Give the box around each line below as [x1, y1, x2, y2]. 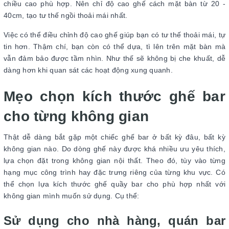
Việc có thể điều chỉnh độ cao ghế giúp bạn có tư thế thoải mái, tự [4, 30, 225, 39]
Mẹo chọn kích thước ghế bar [4, 88, 225, 104]
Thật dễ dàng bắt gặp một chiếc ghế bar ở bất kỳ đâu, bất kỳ [4, 132, 225, 141]
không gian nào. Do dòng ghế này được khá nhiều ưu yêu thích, [4, 144, 225, 153]
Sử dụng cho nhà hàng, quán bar [4, 213, 225, 227]
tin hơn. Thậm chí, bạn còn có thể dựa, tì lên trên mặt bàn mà [4, 42, 225, 51]
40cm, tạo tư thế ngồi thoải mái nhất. [4, 11, 130, 19]
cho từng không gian [4, 108, 149, 124]
